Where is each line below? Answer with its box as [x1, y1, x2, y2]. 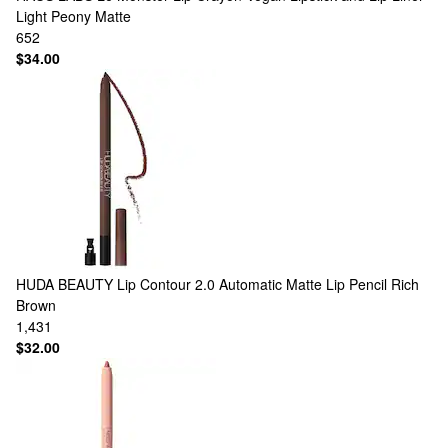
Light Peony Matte [16, 6, 131, 26]
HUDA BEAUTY [16, 274, 113, 294]
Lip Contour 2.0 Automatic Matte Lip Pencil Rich [117, 274, 419, 294]
